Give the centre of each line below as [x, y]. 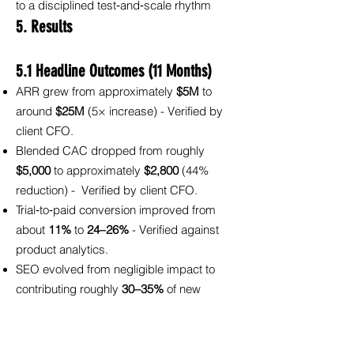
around [36, 111]
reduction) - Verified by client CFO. [107, 190]
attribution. [43, 329]
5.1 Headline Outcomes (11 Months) [114, 71]
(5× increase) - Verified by [154, 111]
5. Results [44, 26]
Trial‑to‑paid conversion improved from [116, 210]
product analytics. [62, 250]
